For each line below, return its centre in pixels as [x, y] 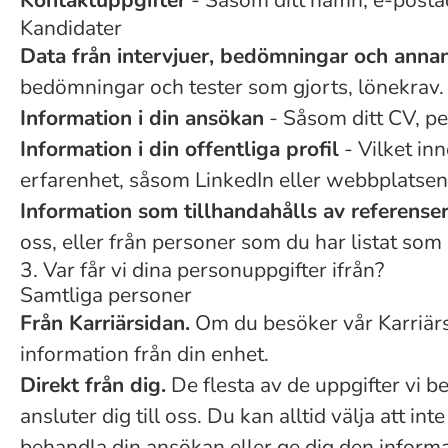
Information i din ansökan [142, 118]
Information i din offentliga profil [179, 149]
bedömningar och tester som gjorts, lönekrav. [232, 87]
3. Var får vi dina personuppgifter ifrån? [202, 270]
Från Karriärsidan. [105, 323]
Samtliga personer [106, 295]
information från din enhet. [144, 354]
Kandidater [71, 28]
